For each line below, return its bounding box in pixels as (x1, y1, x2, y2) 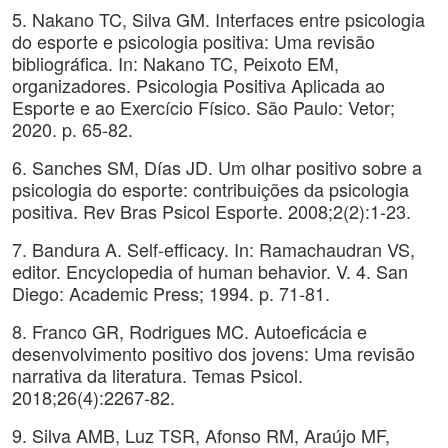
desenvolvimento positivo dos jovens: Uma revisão (12, 340, 415, 366)
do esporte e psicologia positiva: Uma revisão (12, 28, 375, 54)
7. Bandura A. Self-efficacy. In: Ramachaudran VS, (12, 236, 415, 262)
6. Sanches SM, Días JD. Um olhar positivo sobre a (12, 154, 422, 180)
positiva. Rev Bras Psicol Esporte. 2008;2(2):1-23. (12, 198, 411, 224)
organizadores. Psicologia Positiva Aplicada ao (12, 72, 385, 98)
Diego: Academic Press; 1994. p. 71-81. (12, 280, 330, 306)
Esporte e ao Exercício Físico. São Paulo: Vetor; (12, 94, 395, 120)
